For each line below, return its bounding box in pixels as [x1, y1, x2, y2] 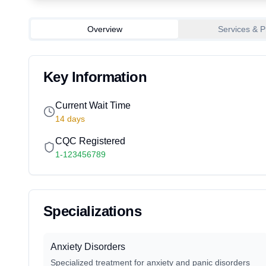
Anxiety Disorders [50, 242, 125, 252]
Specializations [43, 203, 141, 219]
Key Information [43, 69, 147, 85]
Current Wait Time [55, 100, 131, 110]
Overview [87, 24, 122, 34]
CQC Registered [55, 136, 125, 146]
